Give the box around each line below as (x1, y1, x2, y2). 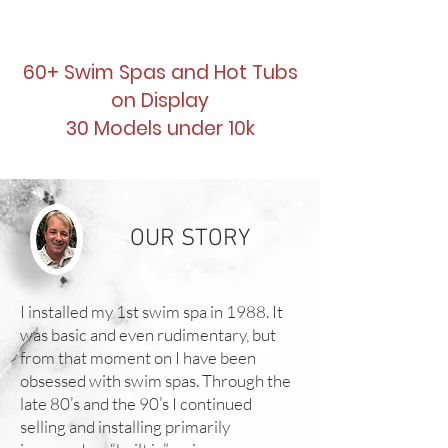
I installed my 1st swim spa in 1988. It (20, 301, 283, 322)
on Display (111, 87, 209, 114)
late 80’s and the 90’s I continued (20, 393, 252, 414)
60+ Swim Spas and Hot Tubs (22, 59, 298, 86)
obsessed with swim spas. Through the (20, 370, 291, 391)
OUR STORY (129, 225, 250, 253)
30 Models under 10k (65, 115, 255, 142)
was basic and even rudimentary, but (20, 324, 276, 345)
